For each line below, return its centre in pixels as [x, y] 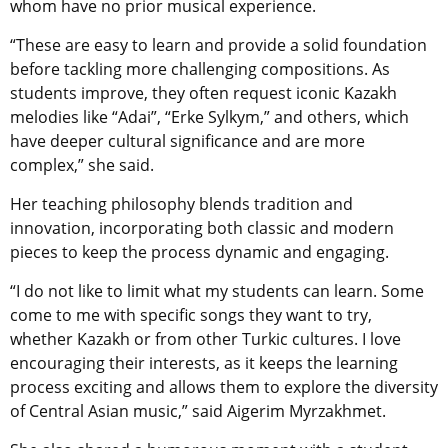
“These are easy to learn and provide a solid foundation [218, 45]
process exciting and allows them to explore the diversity [224, 387]
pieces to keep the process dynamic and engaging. [199, 252]
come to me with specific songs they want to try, [191, 315]
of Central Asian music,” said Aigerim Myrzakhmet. [198, 411]
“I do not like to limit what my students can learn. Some [217, 291]
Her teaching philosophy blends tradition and [181, 204]
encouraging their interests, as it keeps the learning [204, 363]
